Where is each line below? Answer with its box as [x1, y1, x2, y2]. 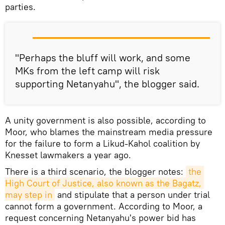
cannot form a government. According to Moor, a [5, 200, 202, 212]
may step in [5, 189, 52, 201]
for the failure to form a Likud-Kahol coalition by [5, 138, 200, 150]
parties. [5, 1, 36, 13]
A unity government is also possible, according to [5, 115, 206, 127]
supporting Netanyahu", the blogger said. [15, 77, 199, 90]
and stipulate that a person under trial [55, 189, 210, 201]
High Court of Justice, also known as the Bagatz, [5, 177, 201, 189]
